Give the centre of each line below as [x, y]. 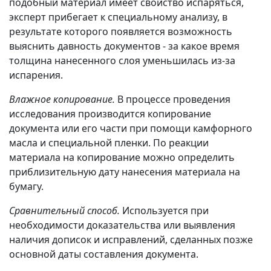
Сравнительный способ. [66, 211]
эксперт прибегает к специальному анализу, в [118, 17]
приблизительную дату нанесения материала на [125, 172]
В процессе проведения [174, 100]
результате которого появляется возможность [121, 32]
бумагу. [26, 187]
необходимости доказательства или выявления [122, 225]
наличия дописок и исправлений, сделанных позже [131, 240]
